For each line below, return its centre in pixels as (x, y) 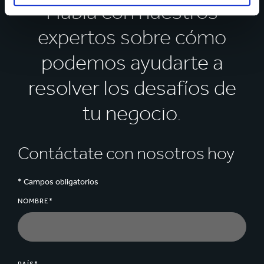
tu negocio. (132, 113)
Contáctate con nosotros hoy (126, 154)
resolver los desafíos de (132, 88)
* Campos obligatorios (58, 182)
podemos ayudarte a (132, 62)
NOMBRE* (35, 201)
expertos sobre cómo (132, 37)
